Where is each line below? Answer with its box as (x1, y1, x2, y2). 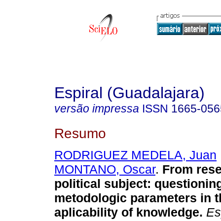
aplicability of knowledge (54, 205, 199, 220)
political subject (54, 177, 147, 191)
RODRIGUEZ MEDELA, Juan (54, 148, 217, 162)
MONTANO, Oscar (54, 162, 155, 177)
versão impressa (54, 102, 139, 115)
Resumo (54, 125, 106, 141)
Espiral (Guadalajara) (54, 84, 205, 102)
